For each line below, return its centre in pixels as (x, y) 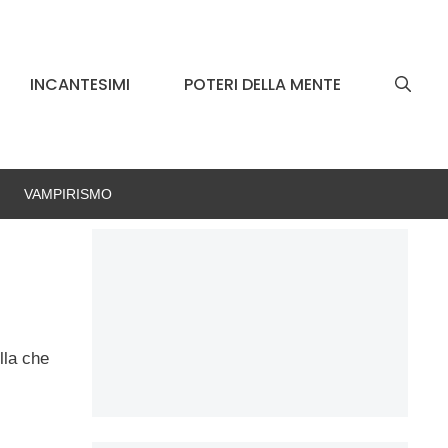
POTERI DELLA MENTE (262, 84)
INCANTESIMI (80, 84)
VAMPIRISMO (67, 194)
